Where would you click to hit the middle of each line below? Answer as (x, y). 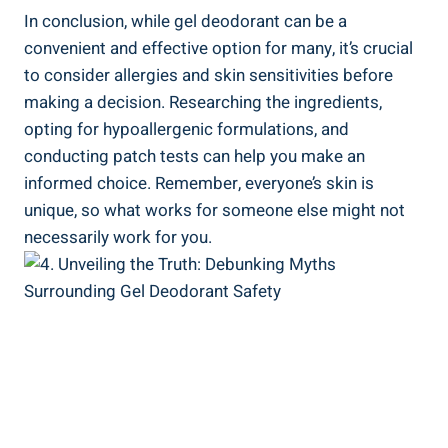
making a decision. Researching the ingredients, (203, 102)
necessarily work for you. (118, 237)
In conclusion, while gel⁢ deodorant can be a (185, 21)
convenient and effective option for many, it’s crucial (218, 48)
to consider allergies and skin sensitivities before (208, 75)
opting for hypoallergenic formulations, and (186, 129)
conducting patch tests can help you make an (194, 156)
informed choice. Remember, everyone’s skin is (199, 183)
